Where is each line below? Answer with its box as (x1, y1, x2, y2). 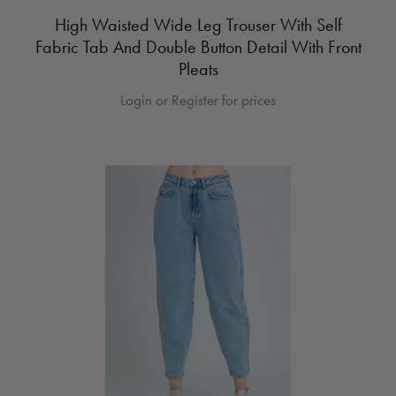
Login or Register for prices (120, 89, 276, 110)
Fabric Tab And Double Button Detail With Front (34, 34, 362, 58)
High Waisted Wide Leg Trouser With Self (54, 12, 342, 36)
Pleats (178, 57, 218, 80)
